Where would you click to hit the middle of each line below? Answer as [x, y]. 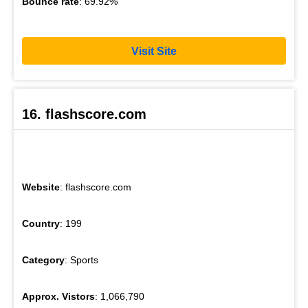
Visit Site [154, 51]
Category [43, 260]
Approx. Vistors [58, 296]
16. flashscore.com [84, 114]
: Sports [81, 260]
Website [41, 187]
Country [41, 223]
